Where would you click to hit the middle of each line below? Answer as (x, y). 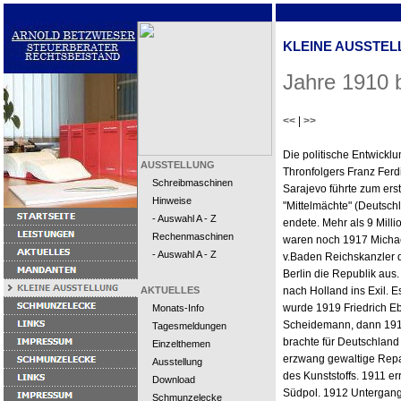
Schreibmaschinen (192, 183)
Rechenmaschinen (193, 236)
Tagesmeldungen (189, 326)
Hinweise (172, 200)
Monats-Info (178, 308)
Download (174, 380)
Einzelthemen (181, 344)
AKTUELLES (169, 290)
